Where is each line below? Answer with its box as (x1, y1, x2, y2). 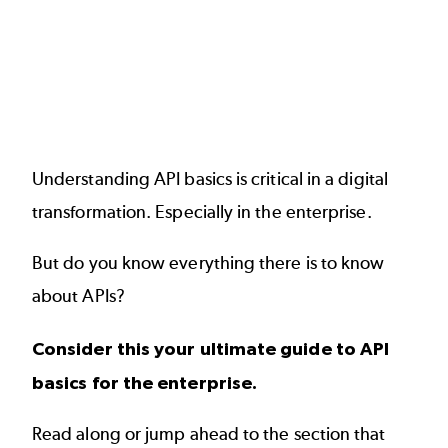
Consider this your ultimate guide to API (32, 337, 390, 359)
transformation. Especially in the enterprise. (32, 201, 376, 223)
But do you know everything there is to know (32, 252, 385, 275)
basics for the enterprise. (32, 371, 262, 393)
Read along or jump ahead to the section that (32, 423, 386, 446)
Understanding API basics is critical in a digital (32, 168, 388, 190)
